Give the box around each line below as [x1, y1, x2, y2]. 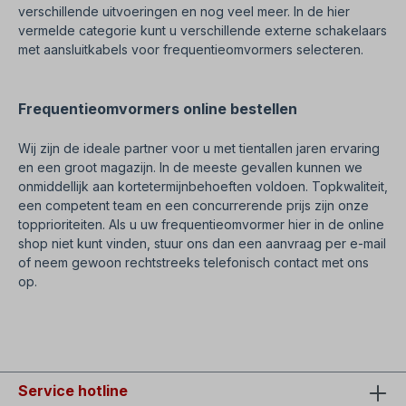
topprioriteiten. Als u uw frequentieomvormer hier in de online [18, 217, 384, 232]
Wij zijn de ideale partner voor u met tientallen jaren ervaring [18, 140, 380, 156]
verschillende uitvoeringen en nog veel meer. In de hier [18, 4, 350, 19]
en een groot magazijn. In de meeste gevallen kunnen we [18, 159, 362, 175]
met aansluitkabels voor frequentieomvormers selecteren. [18, 42, 363, 57]
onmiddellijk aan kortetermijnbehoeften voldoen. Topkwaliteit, [18, 179, 388, 194]
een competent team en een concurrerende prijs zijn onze [18, 198, 369, 213]
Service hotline [18, 382, 128, 400]
